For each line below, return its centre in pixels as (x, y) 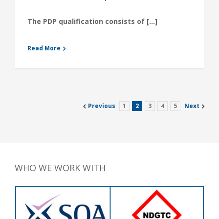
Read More (44, 48)
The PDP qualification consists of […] (92, 21)
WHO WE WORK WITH (60, 168)
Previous (102, 106)
